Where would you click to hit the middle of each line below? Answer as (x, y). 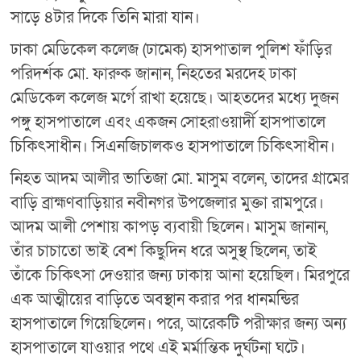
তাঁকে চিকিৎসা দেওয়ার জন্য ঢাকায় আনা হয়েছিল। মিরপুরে (180, 275)
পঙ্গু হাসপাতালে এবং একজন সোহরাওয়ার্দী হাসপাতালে (168, 122)
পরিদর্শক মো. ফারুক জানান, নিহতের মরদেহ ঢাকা (154, 74)
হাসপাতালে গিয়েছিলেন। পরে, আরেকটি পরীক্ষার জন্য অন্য (179, 324)
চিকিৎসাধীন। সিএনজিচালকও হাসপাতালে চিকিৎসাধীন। (173, 146)
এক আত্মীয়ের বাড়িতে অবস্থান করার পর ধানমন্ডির (155, 299)
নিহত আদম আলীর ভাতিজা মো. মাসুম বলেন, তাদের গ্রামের (180, 178)
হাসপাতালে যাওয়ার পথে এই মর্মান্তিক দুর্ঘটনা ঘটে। (158, 348)
